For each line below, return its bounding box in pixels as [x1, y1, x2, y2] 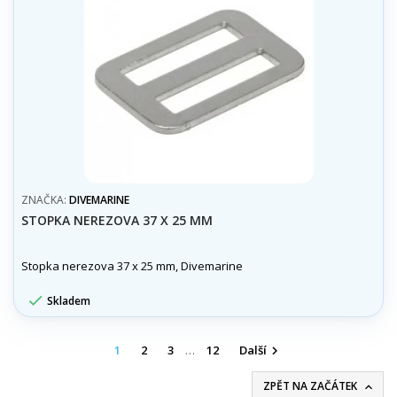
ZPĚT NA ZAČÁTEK [263, 378, 360, 393]
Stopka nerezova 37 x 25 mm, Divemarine [21, 257, 243, 274]
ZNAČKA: [21, 191, 69, 207]
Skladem [44, 292, 90, 308]
